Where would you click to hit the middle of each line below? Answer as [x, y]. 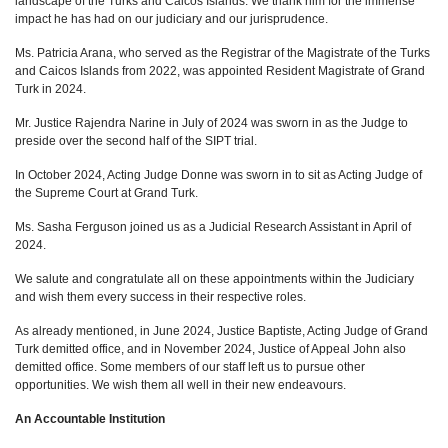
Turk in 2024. [50, 89]
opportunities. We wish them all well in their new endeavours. [180, 385]
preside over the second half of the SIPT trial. [136, 141]
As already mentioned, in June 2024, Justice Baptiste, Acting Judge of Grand [221, 331]
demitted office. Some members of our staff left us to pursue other [190, 367]
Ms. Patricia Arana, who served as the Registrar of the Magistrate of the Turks [222, 53]
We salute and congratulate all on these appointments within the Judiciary [214, 279]
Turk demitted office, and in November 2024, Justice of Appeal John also [210, 349]
